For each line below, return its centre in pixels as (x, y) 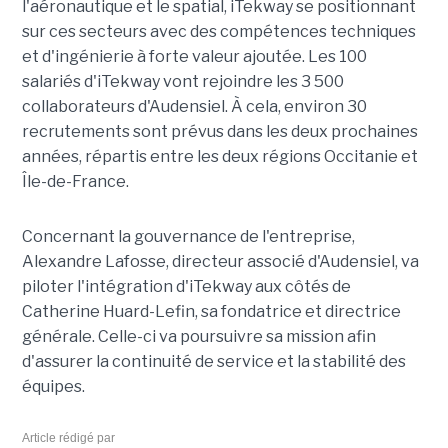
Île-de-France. (75, 181)
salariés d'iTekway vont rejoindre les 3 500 (182, 81)
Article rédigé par (68, 437)
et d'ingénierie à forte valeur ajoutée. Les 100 (194, 56)
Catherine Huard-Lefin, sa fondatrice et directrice (211, 311)
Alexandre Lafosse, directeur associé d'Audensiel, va (220, 261)
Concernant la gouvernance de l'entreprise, (188, 236)
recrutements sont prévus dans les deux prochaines (219, 131)
